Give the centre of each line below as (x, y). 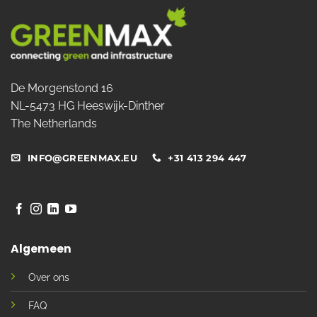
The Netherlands (54, 124)
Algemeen (41, 248)
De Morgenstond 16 (62, 88)
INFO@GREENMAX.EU (82, 158)
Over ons (48, 277)
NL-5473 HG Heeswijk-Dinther (88, 106)
